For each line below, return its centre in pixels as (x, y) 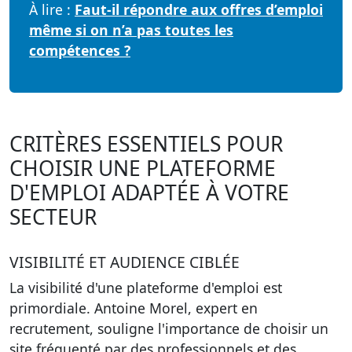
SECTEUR (53, 217)
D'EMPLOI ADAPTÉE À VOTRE (149, 192)
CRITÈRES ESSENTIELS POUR (146, 144)
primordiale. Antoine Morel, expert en (134, 308)
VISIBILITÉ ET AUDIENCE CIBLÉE (125, 262)
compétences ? (80, 50)
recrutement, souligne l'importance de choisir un (169, 328)
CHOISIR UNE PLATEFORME (143, 168)
